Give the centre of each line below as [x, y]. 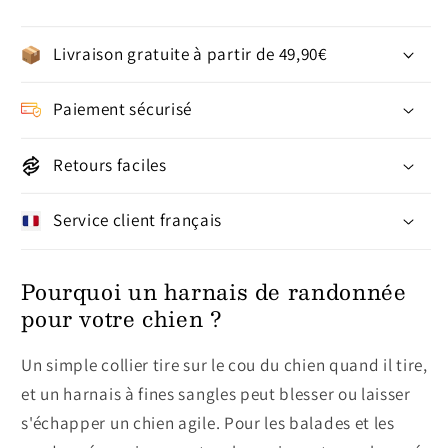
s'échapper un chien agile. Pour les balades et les [208, 422]
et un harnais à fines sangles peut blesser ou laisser [216, 393]
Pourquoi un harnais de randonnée [214, 292]
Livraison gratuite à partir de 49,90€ [190, 53]
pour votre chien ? [122, 319]
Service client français [138, 220]
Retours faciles [110, 164]
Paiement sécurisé [122, 109]
